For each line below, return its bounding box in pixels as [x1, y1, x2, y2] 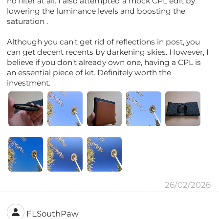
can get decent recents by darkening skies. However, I [7, 47, 209, 57]
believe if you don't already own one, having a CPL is [7, 57, 201, 67]
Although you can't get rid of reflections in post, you [7, 37, 200, 46]
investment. [7, 78, 51, 88]
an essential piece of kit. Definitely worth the [7, 67, 172, 77]
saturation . [7, 16, 48, 26]
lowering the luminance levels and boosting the [7, 6, 186, 16]
